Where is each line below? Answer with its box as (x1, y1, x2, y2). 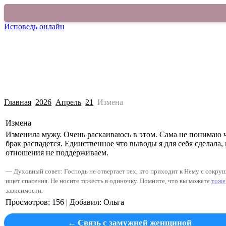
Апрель (55, 98, 81, 106)
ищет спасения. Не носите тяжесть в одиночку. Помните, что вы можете (6, 177, 211, 185)
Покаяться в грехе (85, 30, 147, 39)
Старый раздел (174, 30, 224, 39)
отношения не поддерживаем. (6, 148, 108, 157)
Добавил (70, 198, 99, 206)
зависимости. (6, 187, 43, 194)
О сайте (147, 30, 174, 39)
